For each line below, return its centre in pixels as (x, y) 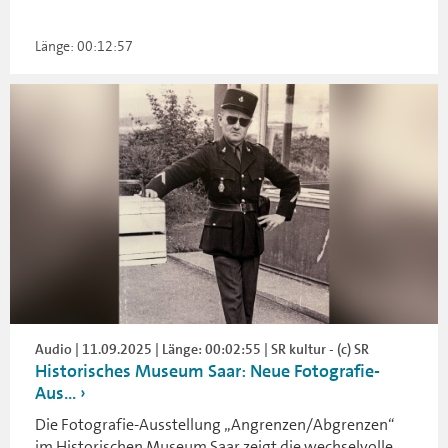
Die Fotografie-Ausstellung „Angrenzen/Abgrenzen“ (215, 425)
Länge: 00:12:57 (84, 45)
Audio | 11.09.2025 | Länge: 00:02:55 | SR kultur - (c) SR (202, 349)
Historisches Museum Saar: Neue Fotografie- (207, 371)
